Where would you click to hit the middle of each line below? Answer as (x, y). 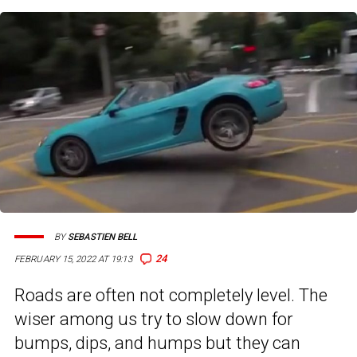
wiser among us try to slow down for (154, 320)
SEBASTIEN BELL (102, 237)
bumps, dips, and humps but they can (157, 343)
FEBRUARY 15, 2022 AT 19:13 (73, 259)
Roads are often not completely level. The (171, 296)
